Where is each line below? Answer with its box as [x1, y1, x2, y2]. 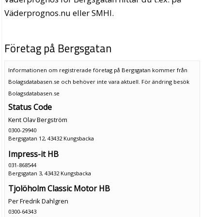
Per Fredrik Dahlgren [8, 197, 68, 206]
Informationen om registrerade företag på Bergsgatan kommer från [8, 66, 187, 74]
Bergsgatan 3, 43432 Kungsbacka [8, 169, 91, 177]
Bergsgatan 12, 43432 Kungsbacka [8, 134, 94, 142]
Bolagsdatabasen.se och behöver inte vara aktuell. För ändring [8, 77, 173, 85]
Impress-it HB [8, 148, 59, 159]
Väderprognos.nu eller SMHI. [4, 7, 114, 19]
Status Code [8, 101, 52, 112]
